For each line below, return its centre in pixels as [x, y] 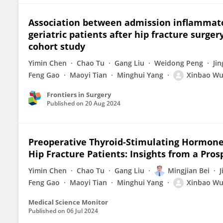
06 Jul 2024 [82, 211]
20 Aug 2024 [103, 103]
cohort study [57, 46]
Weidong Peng [179, 63]
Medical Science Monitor [68, 202]
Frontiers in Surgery [79, 95]
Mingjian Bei [189, 170]
